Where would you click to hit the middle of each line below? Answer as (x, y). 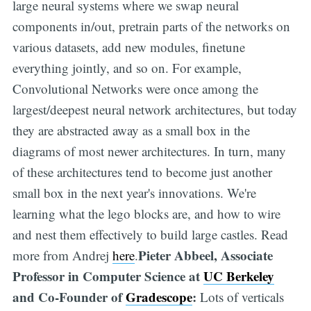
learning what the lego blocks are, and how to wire (146, 213)
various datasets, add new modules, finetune (128, 47)
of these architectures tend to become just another (142, 171)
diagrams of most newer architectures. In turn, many (149, 151)
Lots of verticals (242, 296)
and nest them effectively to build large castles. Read (150, 234)
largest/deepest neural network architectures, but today (154, 109)
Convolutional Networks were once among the (135, 88)
